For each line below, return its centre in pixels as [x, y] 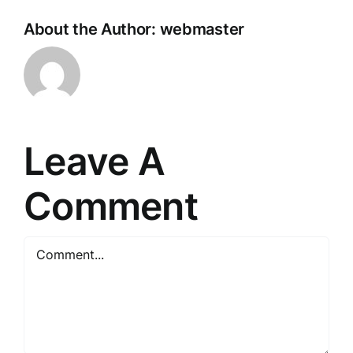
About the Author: [92, 29]
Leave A [94, 161]
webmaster [202, 29]
